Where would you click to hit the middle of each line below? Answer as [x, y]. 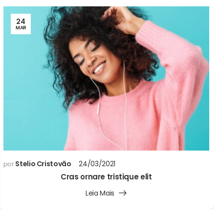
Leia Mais [100, 193]
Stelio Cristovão [43, 164]
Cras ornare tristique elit [106, 177]
